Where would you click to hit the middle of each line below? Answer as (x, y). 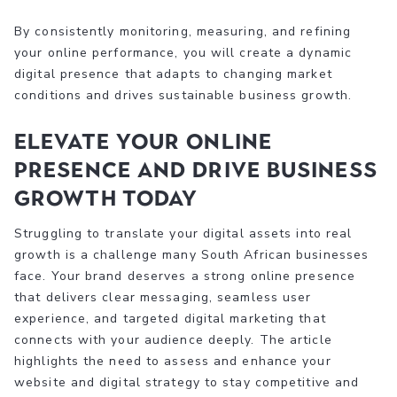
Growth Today (106, 198)
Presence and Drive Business (196, 169)
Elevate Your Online (143, 141)
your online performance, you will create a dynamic (183, 52)
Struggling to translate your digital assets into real (183, 233)
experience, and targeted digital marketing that (170, 318)
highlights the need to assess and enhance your (173, 361)
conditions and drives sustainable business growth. (183, 95)
